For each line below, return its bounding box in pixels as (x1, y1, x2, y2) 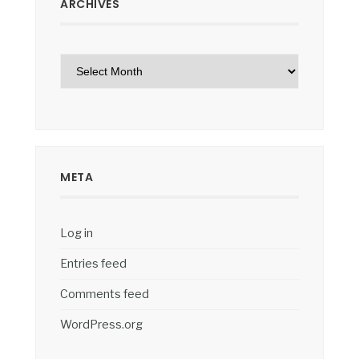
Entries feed (60, 256, 127, 272)
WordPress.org (60, 317, 143, 333)
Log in (60, 226, 93, 241)
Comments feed (60, 287, 149, 302)
